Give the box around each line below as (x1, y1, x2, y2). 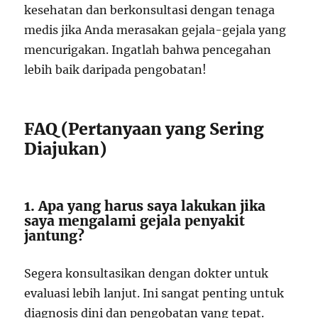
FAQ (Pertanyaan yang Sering (24, 119, 265, 139)
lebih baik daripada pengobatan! (24, 62, 207, 77)
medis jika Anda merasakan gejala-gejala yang (24, 23, 287, 37)
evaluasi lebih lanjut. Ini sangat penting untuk (24, 286, 285, 300)
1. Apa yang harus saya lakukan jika (24, 197, 266, 214)
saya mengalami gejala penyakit (24, 212, 246, 229)
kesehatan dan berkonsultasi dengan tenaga (24, 3, 275, 17)
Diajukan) (24, 138, 107, 159)
